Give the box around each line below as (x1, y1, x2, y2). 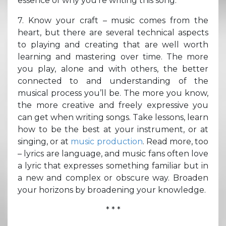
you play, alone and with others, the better (18, 64, 208, 74)
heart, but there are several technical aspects (18, 27, 208, 37)
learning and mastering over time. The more (18, 51, 208, 62)
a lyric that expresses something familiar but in (18, 160, 208, 171)
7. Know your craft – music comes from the (18, 15, 208, 25)
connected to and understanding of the (18, 76, 208, 86)
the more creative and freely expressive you (18, 100, 208, 110)
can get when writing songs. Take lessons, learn (18, 112, 208, 122)
